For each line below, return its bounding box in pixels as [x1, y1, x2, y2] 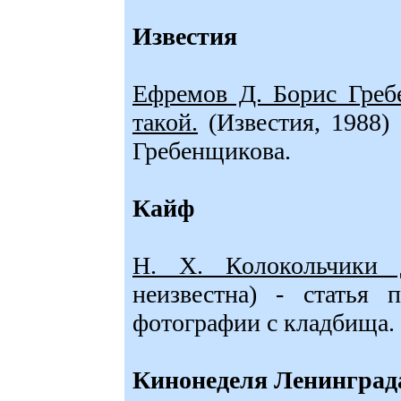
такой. [132, 108, 198, 136]
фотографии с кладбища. [132, 309, 395, 337]
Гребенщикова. [132, 137, 291, 165]
